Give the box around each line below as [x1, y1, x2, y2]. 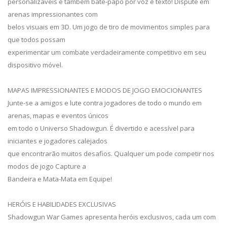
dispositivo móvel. [8, 60, 63, 69]
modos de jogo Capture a [8, 161, 86, 171]
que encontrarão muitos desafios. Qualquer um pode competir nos [8, 148, 214, 158]
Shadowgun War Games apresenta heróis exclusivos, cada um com [8, 212, 216, 221]
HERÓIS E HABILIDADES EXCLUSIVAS [8, 199, 116, 209]
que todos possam [8, 34, 65, 44]
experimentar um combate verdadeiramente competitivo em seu [8, 47, 206, 57]
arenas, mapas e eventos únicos [8, 110, 108, 120]
